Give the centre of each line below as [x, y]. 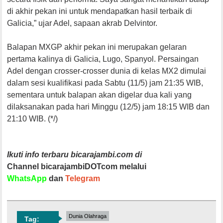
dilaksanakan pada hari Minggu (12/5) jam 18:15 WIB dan [109, 107]
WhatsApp [27, 178]
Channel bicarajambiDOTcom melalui [77, 166]
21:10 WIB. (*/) [33, 118]
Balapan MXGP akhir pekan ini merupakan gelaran [97, 47]
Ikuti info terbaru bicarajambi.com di [76, 154]
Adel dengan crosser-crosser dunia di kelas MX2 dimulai [107, 71]
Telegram [83, 178]
